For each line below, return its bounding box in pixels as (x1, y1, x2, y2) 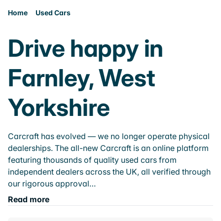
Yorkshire (8, 93, 110, 122)
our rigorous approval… (8, 179, 96, 188)
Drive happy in (8, 34, 164, 63)
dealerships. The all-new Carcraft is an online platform (8, 143, 209, 153)
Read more (8, 194, 49, 204)
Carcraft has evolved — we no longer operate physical (8, 131, 210, 141)
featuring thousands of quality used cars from (8, 155, 177, 165)
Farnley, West (8, 63, 155, 92)
